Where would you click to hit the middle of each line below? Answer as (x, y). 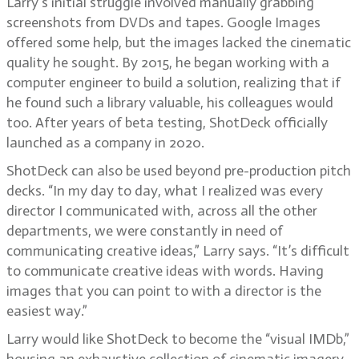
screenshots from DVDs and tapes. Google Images (163, 22)
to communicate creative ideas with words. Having (165, 271)
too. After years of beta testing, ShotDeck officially (167, 123)
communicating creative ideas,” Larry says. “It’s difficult (178, 251)
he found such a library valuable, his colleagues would (170, 103)
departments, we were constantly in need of (145, 231)
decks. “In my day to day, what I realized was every (165, 191)
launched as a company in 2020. (105, 143)
